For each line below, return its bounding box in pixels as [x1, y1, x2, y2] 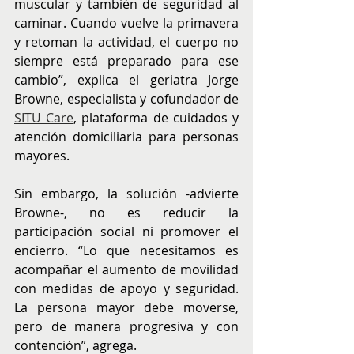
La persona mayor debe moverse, [14, 299, 239, 317]
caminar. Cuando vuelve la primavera [14, 14, 239, 32]
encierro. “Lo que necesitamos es [14, 242, 239, 260]
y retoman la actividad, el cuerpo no [14, 33, 239, 51]
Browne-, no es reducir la [14, 204, 239, 222]
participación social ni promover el [14, 223, 239, 241]
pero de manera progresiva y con [14, 318, 239, 336]
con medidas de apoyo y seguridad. [14, 280, 239, 298]
